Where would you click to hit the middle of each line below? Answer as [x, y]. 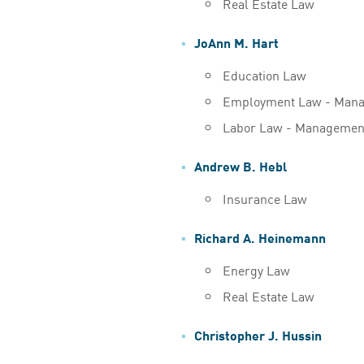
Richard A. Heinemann [260, 236]
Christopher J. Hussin [258, 334]
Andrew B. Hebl [240, 165]
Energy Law [256, 269]
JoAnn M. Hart [236, 41]
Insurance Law [264, 198]
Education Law [264, 74]
